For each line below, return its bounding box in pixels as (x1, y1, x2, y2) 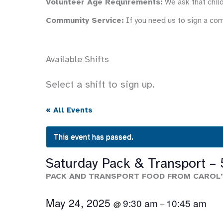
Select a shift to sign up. (46, 78, 155, 91)
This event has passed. (53, 132, 133, 142)
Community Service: (46, 15, 124, 25)
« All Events (46, 106, 93, 114)
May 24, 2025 (46, 195, 113, 210)
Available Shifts (46, 54, 109, 65)
